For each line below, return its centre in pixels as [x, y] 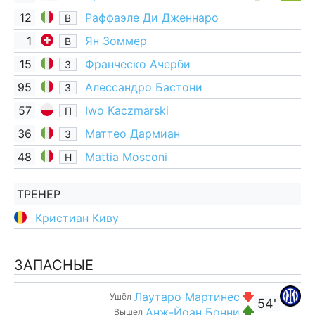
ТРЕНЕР [39, 194]
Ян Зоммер [116, 41]
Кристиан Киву [77, 218]
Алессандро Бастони [144, 87]
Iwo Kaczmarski [127, 110]
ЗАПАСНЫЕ [54, 265]
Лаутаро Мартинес [187, 296]
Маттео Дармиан [133, 134]
